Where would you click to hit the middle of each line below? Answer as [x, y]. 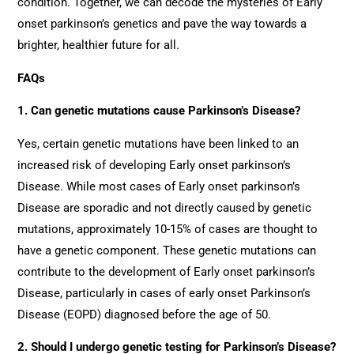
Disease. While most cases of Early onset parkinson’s [159, 186]
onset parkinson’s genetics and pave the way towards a [162, 24]
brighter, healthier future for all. [99, 45]
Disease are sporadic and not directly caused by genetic [165, 207]
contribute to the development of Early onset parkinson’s [167, 271]
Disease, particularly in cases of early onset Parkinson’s [164, 293]
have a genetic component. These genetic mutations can [167, 250]
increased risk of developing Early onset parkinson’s [154, 165]
